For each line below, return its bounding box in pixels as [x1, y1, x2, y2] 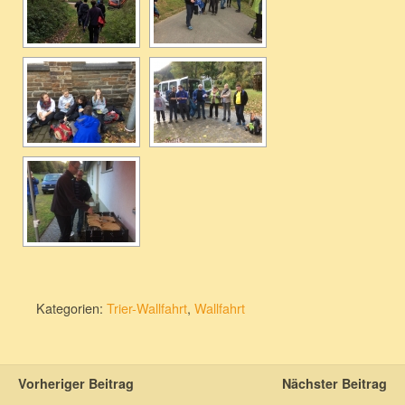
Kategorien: [36, 298, 107, 317]
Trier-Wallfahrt [107, 298, 187, 317]
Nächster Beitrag [282, 374, 387, 392]
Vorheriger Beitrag [18, 374, 134, 392]
